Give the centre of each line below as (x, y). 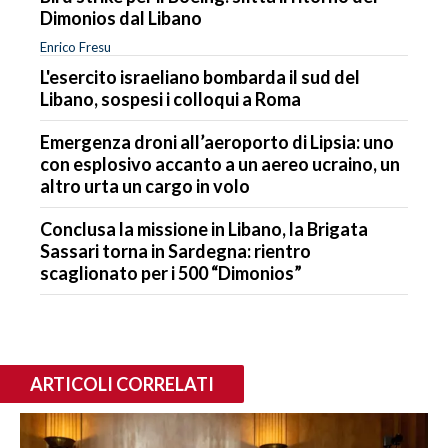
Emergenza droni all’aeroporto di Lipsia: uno (217, 142)
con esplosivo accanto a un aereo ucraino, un (220, 164)
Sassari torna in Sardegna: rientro (175, 251)
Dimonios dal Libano (121, 18)
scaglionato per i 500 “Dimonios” (171, 273)
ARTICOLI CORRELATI (122, 384)
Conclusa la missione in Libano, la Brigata (204, 229)
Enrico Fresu (75, 47)
